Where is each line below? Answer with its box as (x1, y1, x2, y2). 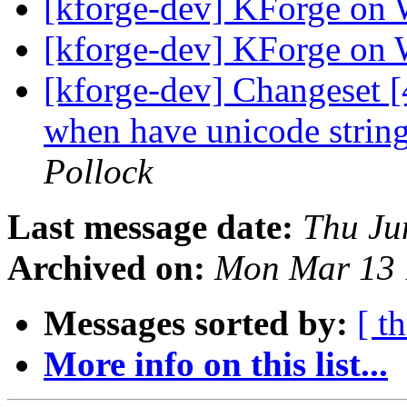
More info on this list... (44, 344, 388, 384)
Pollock (44, 152, 153, 192)
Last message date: (7, 207, 293, 247)
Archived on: (7, 248, 205, 288)
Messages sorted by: (44, 303, 348, 343)
